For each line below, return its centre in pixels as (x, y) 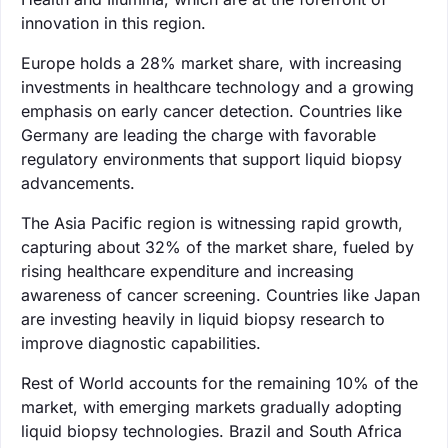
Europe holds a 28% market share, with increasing (211, 62)
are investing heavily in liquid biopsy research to (203, 318)
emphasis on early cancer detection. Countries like (211, 110)
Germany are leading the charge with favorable (198, 134)
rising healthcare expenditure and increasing (187, 270)
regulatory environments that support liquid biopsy (211, 158)
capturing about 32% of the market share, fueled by (217, 246)
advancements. (78, 182)
